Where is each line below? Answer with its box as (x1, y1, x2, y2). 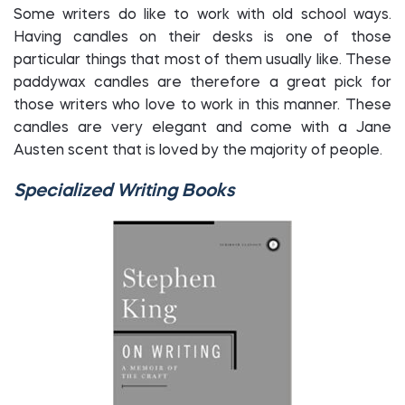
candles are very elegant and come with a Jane (14, 121, 391, 136)
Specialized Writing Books (14, 183, 234, 201)
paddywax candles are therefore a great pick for (14, 76, 391, 90)
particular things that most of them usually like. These (14, 53, 391, 68)
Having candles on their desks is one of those (14, 31, 391, 45)
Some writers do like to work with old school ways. (14, 8, 391, 23)
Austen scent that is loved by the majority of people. (14, 144, 386, 158)
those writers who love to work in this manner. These (14, 99, 391, 113)
